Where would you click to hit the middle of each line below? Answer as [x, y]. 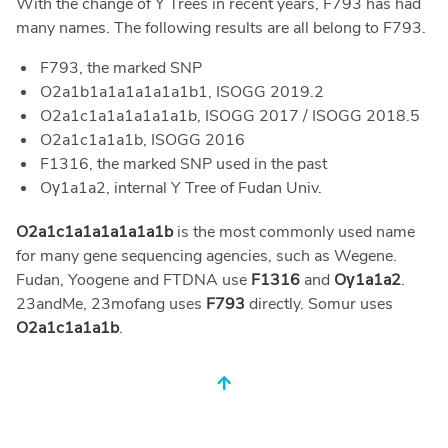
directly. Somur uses [319, 304]
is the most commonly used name [294, 232]
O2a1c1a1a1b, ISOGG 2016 [142, 140]
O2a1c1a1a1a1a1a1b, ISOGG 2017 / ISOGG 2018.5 [230, 116]
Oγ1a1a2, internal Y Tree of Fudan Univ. [181, 188]
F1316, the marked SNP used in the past [183, 164]
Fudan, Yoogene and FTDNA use [133, 280]
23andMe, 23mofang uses [111, 304]
